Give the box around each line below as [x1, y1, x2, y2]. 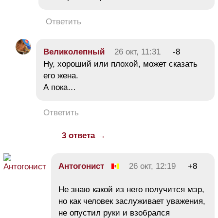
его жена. [43, 71, 78, 81]
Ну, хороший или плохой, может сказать [43, 59, 198, 69]
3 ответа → [62, 131, 106, 141]
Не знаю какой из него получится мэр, [58, 185, 204, 195]
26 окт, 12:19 [129, 162, 176, 171]
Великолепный [43, 47, 105, 57]
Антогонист [58, 162, 104, 171]
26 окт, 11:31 [114, 47, 161, 57]
